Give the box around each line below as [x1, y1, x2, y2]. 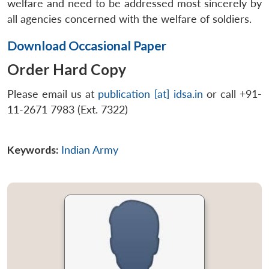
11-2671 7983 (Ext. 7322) [7, 103, 128, 116]
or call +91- [202, 88, 262, 101]
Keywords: [7, 144, 58, 157]
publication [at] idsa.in [98, 88, 203, 101]
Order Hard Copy [7, 61, 126, 79]
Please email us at [7, 88, 98, 101]
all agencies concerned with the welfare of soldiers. [7, 12, 252, 25]
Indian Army [61, 144, 118, 157]
